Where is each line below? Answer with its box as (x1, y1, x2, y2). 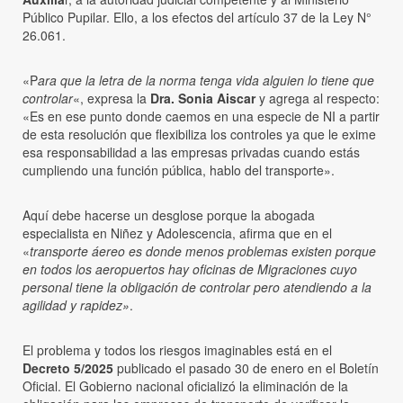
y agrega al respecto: (255, 89, 380, 108)
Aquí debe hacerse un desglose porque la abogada (22, 206, 315, 225)
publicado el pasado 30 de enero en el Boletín (113, 359, 379, 378)
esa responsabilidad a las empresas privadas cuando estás (22, 143, 360, 162)
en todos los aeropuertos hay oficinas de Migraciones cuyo (22, 260, 357, 279)
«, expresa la (73, 89, 150, 108)
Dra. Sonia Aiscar (150, 89, 255, 108)
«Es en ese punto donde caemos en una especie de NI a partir (22, 107, 380, 126)
